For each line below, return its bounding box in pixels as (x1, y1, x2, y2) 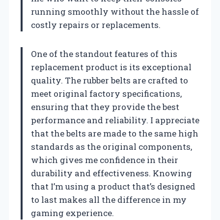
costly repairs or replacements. (31, 19, 161, 30)
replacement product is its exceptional (31, 61, 192, 73)
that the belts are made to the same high (31, 127, 198, 139)
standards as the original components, (31, 140, 192, 152)
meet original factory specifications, (31, 87, 182, 99)
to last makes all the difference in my (31, 193, 187, 205)
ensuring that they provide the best (31, 101, 179, 112)
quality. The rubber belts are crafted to (31, 74, 188, 86)
